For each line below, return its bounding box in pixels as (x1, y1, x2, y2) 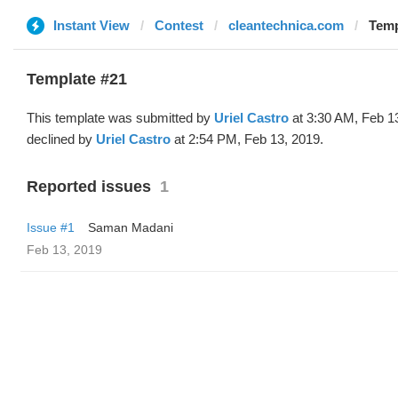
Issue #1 (27, 220, 75, 235)
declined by (27, 131, 96, 147)
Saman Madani (88, 220, 173, 235)
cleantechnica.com (228, 18, 344, 33)
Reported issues (27, 178, 151, 195)
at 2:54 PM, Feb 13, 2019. (171, 131, 323, 147)
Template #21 (27, 70, 127, 88)
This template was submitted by (27, 110, 214, 125)
